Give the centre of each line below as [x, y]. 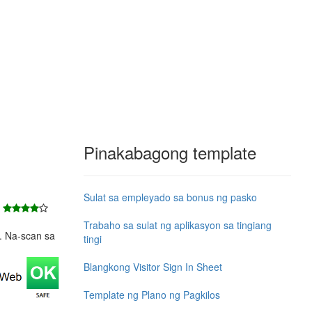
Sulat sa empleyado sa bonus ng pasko [170, 197]
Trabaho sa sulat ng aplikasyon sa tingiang [177, 225]
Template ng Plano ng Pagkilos [151, 294]
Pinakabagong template [170, 152]
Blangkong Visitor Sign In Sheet [153, 266]
